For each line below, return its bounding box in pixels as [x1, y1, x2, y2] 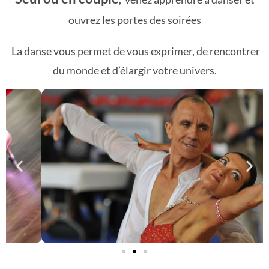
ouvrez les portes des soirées [68, 13, 201, 26]
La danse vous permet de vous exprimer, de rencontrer [9, 44, 260, 58]
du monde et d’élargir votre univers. [52, 64, 217, 77]
